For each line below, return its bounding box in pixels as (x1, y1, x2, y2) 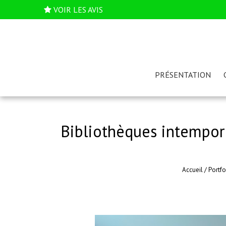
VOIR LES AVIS (53, 5, 103, 15)
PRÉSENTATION (154, 70, 211, 80)
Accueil (182, 165, 203, 174)
